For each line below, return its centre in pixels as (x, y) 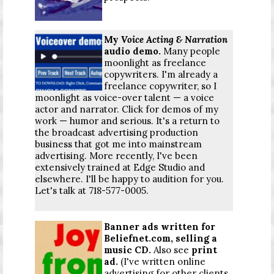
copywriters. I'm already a (161, 74)
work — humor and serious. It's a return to (127, 120)
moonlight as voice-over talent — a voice (124, 97)
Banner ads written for (160, 226)
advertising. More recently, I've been (116, 155)
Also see (172, 250)
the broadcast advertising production (117, 132)
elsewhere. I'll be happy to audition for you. (129, 179)
